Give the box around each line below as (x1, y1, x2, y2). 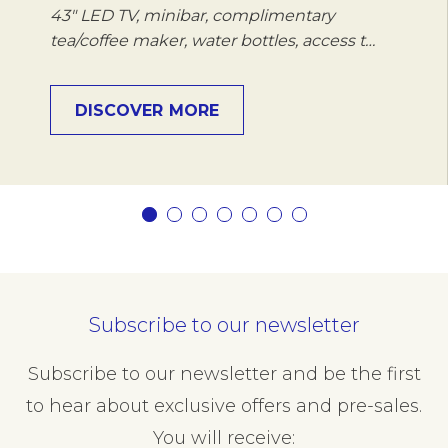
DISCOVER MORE (75, 100, 219, 120)
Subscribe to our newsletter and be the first (27, 363, 421, 386)
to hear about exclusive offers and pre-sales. (26, 395, 422, 418)
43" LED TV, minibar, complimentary (50, 5, 335, 25)
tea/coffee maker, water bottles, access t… (50, 30, 375, 50)
